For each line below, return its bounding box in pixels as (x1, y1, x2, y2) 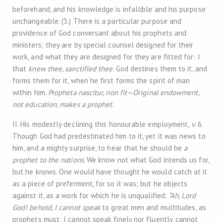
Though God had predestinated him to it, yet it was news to (12, 131, 206, 141)
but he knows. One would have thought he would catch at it (12, 167, 208, 176)
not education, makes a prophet (12, 100, 112, 109)
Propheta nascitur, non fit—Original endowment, (48, 88, 199, 97)
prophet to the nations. (12, 155, 87, 165)
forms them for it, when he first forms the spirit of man (12, 76, 190, 85)
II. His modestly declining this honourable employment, (12, 119, 190, 129)
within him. (12, 88, 48, 97)
